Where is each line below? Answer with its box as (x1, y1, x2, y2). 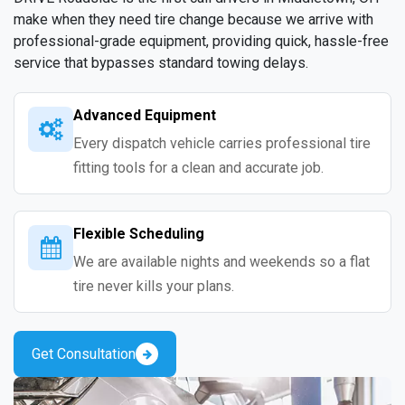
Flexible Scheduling (73, 225, 204, 243)
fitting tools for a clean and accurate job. (73, 159, 324, 177)
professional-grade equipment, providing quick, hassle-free (14, 33, 389, 51)
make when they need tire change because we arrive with (14, 11, 373, 29)
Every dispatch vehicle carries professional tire (73, 135, 371, 153)
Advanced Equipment (73, 107, 216, 125)
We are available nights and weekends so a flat (73, 253, 370, 271)
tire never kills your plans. (73, 278, 234, 296)
